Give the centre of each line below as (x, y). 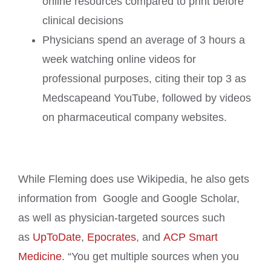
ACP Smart (191, 237)
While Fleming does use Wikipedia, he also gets (134, 179)
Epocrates (112, 237)
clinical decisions (83, 21)
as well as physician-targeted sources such (122, 218)
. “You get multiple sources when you (150, 257)
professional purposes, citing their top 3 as (144, 79)
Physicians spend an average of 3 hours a (144, 40)
